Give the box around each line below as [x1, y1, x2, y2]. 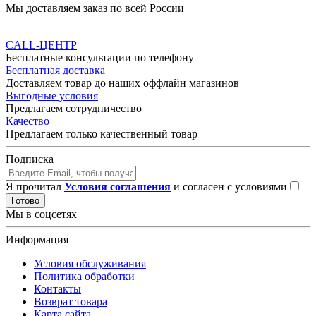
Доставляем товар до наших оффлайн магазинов [6, 77, 239, 90]
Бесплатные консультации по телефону [6, 51, 194, 64]
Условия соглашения [64, 181, 171, 193]
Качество [6, 115, 49, 128]
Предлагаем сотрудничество [6, 102, 142, 115]
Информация [6, 233, 68, 246]
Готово [11, 195, 39, 207]
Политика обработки [34, 270, 135, 283]
